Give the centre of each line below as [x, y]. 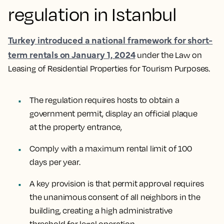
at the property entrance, [76, 127]
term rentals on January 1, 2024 [72, 54]
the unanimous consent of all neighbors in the [115, 197]
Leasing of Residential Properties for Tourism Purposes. [110, 68]
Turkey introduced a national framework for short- [110, 40]
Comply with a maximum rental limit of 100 [111, 148]
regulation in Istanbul [92, 14]
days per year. [55, 162]
